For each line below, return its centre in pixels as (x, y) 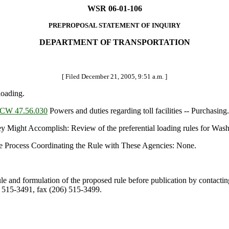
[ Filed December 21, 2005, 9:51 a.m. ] (114, 76)
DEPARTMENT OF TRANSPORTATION (114, 42)
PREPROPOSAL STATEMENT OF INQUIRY (114, 25)
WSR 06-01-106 (114, 8)
